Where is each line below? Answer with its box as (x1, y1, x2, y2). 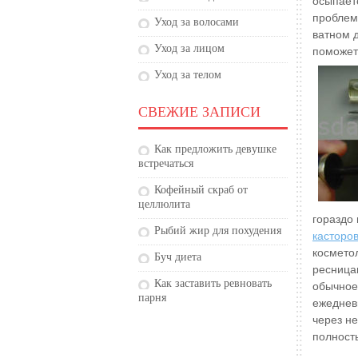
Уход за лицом (154, 42, 225, 54)
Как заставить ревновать (154, 276, 272, 289)
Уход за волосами (154, 15, 239, 28)
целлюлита (138, 197, 190, 210)
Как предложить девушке (154, 142, 276, 155)
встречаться (138, 157, 193, 169)
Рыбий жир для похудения (154, 224, 281, 237)
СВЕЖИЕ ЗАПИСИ (138, 103, 261, 120)
